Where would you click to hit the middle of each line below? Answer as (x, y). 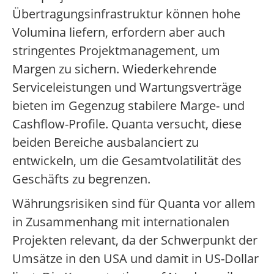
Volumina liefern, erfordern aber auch (119, 32)
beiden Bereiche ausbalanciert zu (106, 143)
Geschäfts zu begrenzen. (81, 179)
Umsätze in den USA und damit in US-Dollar (135, 259)
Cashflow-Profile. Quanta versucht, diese (127, 124)
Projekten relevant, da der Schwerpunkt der (135, 240)
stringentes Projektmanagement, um (116, 51)
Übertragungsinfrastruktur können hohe (126, 14)
